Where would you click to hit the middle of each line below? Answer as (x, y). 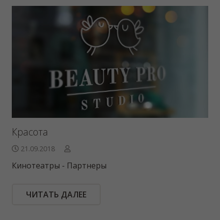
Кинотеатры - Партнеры (59, 166)
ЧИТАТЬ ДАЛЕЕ (56, 195)
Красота (30, 132)
